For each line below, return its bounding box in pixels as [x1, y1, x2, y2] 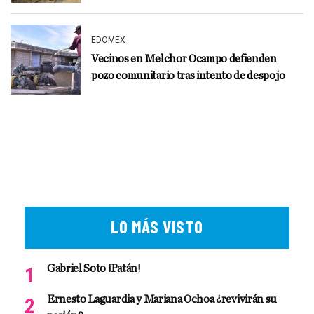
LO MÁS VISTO [111, 216, 203, 237]
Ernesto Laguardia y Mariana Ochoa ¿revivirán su [47, 294, 277, 305]
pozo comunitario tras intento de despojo [91, 70, 285, 81]
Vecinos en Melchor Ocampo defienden [91, 53, 277, 64]
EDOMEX [91, 35, 125, 45]
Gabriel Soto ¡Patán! [47, 263, 141, 274]
